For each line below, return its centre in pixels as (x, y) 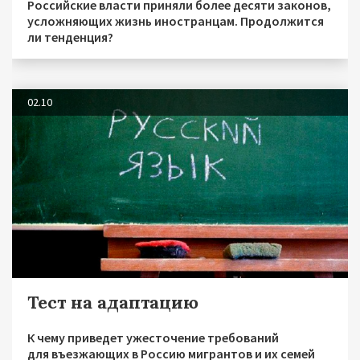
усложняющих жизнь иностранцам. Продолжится (176, 21)
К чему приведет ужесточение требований (153, 337)
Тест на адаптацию (113, 302)
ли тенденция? (70, 37)
